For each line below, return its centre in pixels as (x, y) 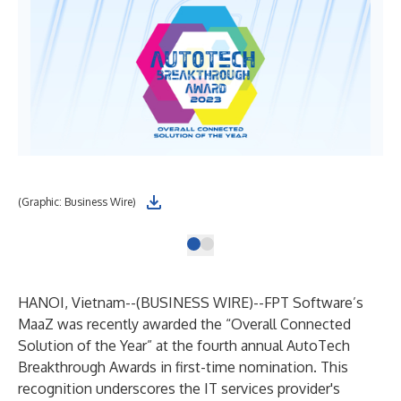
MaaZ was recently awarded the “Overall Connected (184, 324)
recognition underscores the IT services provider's (179, 388)
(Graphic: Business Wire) (77, 202)
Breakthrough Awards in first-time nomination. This (183, 367)
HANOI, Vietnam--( (79, 303)
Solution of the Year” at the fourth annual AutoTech (184, 346)
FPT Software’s (314, 303)
